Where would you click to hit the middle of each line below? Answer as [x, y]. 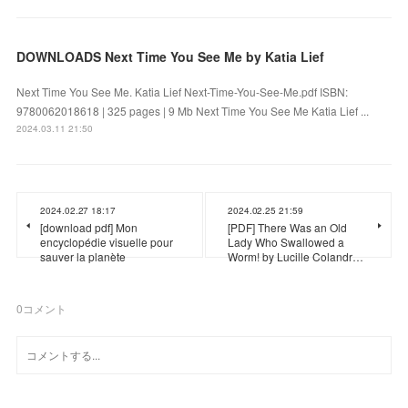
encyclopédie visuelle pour [107, 241]
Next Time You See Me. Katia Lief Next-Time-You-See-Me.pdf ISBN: [183, 91]
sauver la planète [83, 256]
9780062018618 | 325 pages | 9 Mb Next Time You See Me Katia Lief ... [193, 110]
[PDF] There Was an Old [287, 227]
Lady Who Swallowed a [286, 241]
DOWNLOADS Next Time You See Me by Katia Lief [171, 56]
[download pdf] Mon [89, 227]
